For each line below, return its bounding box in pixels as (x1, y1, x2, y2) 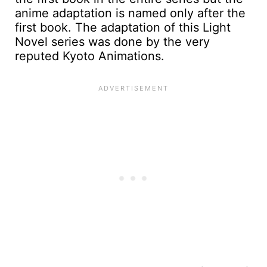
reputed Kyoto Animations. (15, 49, 164, 64)
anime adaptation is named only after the (15, 6, 246, 21)
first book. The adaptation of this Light (15, 20, 231, 35)
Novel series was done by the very (15, 35, 210, 49)
